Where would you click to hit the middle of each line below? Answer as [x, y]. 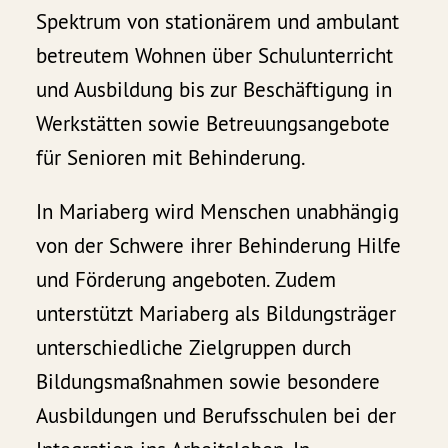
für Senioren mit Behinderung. [171, 157]
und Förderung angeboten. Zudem [186, 279]
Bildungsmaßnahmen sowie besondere [208, 381]
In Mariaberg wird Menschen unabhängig [218, 211]
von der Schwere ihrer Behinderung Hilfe [219, 245]
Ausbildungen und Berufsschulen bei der [216, 415]
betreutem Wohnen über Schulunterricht [215, 55]
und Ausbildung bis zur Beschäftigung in [214, 89]
